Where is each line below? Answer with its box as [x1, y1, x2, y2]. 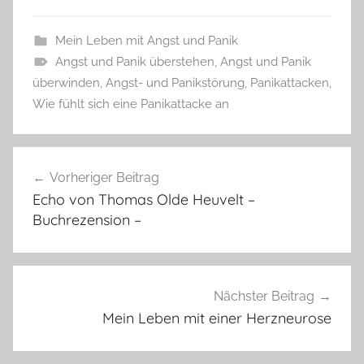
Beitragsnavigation [12, 149, 205, 174]
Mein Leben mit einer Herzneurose [102, 308, 331, 327]
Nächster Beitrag [214, 288, 314, 304]
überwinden [32, 76, 100, 91]
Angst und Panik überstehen [54, 54, 214, 70]
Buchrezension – [32, 210, 141, 230]
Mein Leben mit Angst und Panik [54, 33, 238, 49]
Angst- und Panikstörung [106, 76, 245, 91]
